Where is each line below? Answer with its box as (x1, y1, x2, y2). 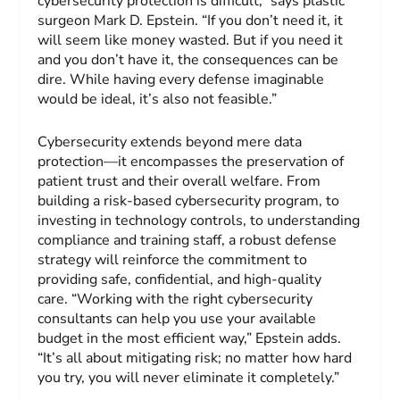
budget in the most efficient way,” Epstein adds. (37, 328, 342, 348)
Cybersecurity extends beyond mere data (37, 131, 303, 152)
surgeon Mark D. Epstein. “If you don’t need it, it (37, 11, 344, 31)
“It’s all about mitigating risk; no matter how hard (37, 347, 353, 368)
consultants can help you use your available (37, 308, 317, 329)
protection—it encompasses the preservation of (37, 151, 345, 171)
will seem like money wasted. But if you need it (37, 30, 344, 51)
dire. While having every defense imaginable (37, 70, 325, 90)
